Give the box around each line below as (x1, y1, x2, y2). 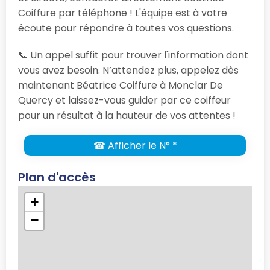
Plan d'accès (18, 168, 96, 186)
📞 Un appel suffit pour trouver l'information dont (18, 48, 248, 62)
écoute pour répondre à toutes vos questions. (18, 20, 234, 35)
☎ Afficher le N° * (93, 138, 177, 152)
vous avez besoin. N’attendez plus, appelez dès (18, 63, 239, 77)
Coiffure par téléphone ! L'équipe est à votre (18, 5, 227, 20)
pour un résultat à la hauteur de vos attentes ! (18, 108, 236, 122)
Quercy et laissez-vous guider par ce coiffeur (18, 93, 231, 107)
